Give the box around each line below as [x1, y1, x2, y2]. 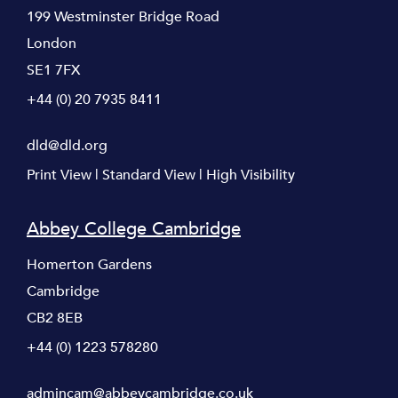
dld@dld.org [27, 135, 107, 155]
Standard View [102, 164, 195, 185]
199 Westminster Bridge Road [27, 6, 219, 27]
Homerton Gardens [27, 254, 152, 275]
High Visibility [206, 164, 295, 185]
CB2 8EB [27, 307, 83, 328]
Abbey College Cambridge [27, 216, 241, 241]
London [27, 33, 76, 53]
